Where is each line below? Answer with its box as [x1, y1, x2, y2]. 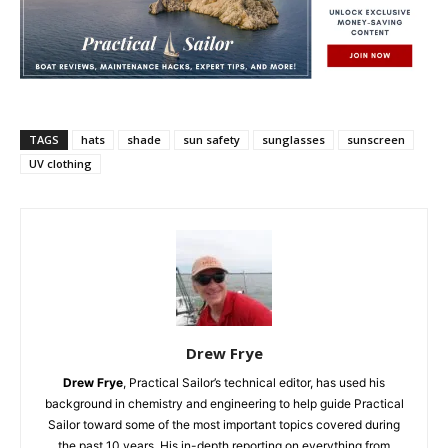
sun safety [183, 131, 240, 147]
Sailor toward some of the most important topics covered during [48, 416, 400, 432]
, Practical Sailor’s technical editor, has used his [123, 374, 385, 390]
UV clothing [29, 155, 92, 171]
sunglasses [262, 131, 325, 147]
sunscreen [347, 131, 405, 147]
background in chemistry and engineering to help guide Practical [44, 395, 404, 411]
